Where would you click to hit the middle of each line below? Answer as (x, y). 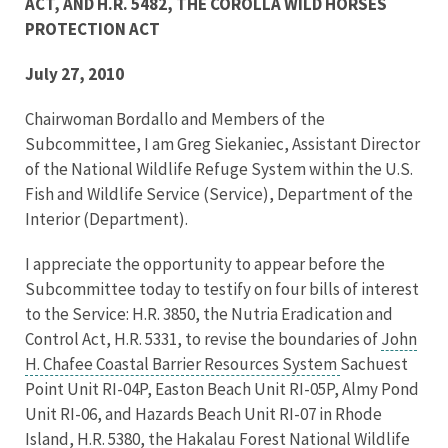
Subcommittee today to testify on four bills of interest (222, 289)
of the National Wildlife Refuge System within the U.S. (219, 169)
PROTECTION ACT (92, 29)
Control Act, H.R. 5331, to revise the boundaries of (203, 339)
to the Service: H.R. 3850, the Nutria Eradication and (209, 314)
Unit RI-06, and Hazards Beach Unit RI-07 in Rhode (203, 414)
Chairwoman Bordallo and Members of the (175, 119)
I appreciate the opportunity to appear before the (205, 264)
